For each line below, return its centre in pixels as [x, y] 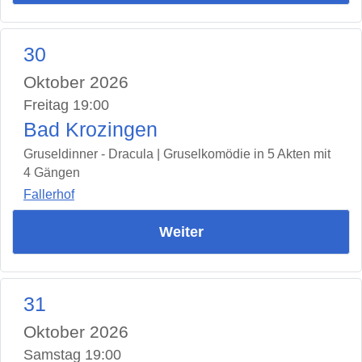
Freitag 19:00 [66, 105]
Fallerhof [49, 194]
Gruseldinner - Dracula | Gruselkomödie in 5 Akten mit [177, 154]
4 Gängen [52, 173]
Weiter [181, 232]
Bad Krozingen [90, 130]
